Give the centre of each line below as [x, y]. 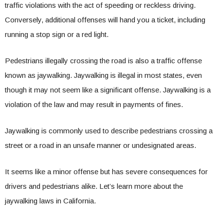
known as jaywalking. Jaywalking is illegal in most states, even [103, 75]
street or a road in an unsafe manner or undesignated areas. [101, 145]
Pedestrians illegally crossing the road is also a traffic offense [103, 61]
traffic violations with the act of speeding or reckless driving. [100, 5]
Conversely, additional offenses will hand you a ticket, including [105, 20]
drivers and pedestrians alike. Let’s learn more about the [94, 186]
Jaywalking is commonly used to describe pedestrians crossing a [109, 131]
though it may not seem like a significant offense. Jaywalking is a [108, 90]
